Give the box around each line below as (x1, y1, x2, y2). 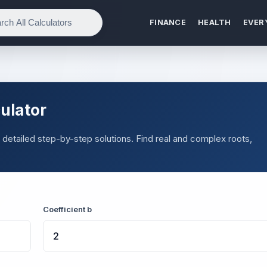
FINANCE (150, 18, 187, 27)
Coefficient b (43, 204, 92, 215)
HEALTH (198, 18, 231, 27)
